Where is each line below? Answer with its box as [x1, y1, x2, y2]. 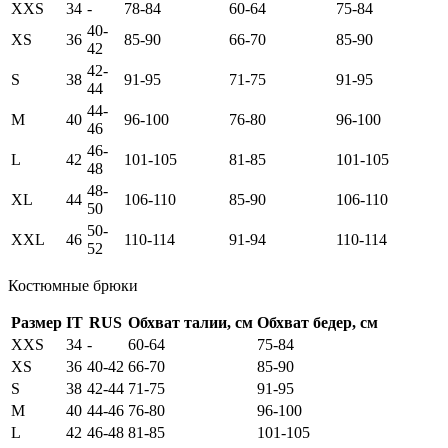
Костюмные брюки [8, 277, 138, 295]
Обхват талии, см [128, 314, 253, 332]
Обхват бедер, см [257, 314, 378, 332]
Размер [11, 314, 62, 332]
